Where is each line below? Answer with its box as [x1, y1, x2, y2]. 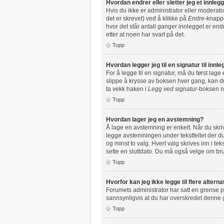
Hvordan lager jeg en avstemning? [106, 115, 203, 123]
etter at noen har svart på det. [106, 30, 185, 38]
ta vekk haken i [106, 85, 148, 92]
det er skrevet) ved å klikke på [106, 14, 188, 22]
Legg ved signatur [148, 85, 197, 92]
